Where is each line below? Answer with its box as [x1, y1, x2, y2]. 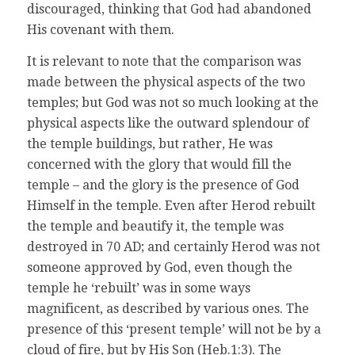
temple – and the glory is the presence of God [26, 177, 300, 193]
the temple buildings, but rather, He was [26, 136, 273, 151]
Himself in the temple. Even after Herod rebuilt [26, 197, 315, 213]
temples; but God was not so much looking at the [26, 94, 319, 110]
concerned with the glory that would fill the [26, 156, 292, 172]
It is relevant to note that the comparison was [26, 53, 301, 69]
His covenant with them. [26, 22, 174, 38]
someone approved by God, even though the [26, 259, 292, 275]
